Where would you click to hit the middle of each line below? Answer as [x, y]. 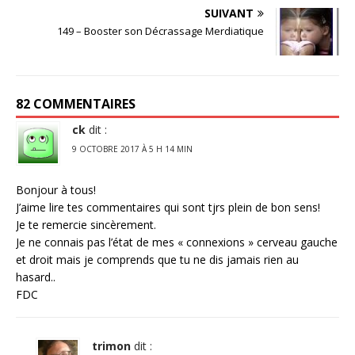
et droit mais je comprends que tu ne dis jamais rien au [157, 260]
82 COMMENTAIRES [76, 104]
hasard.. [36, 277]
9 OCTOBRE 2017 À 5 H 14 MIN [132, 149]
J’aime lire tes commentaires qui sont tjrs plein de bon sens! [168, 208]
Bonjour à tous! [56, 190]
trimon [111, 345]
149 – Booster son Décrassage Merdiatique [160, 31]
